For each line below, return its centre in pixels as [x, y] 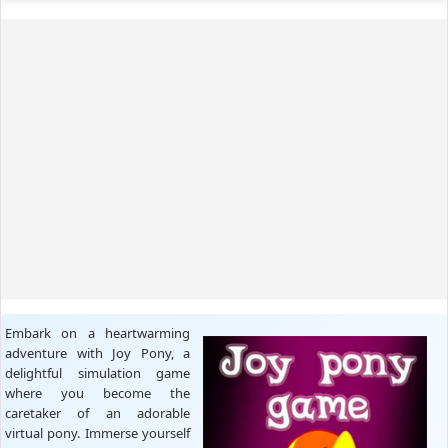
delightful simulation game [97, 372]
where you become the [97, 392]
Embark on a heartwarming [97, 332]
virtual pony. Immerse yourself [97, 432]
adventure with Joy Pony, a [97, 352]
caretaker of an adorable [97, 412]
